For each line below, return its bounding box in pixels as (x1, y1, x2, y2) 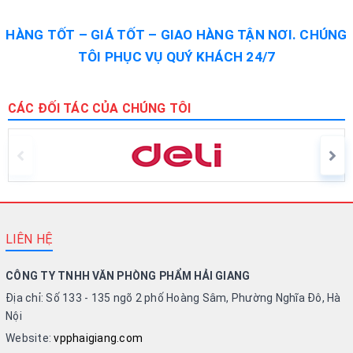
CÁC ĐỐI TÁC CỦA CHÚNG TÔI (8, 101, 191, 116)
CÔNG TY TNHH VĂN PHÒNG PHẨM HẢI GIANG (6, 269, 251, 282)
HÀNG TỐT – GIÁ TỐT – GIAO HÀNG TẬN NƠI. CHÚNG (6, 27, 347, 43)
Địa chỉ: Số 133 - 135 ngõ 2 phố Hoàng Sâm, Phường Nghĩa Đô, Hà (6, 292, 341, 304)
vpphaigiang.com (54, 332, 143, 344)
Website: (6, 332, 54, 344)
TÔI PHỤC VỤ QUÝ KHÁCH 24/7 (77, 49, 276, 65)
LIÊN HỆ (6, 232, 54, 247)
